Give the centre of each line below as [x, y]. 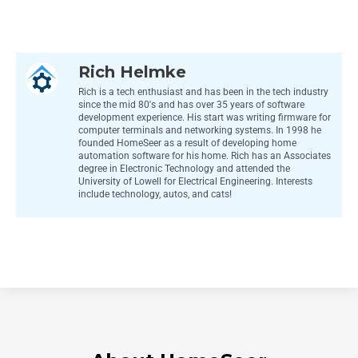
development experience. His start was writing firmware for [205, 117]
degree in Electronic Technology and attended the [184, 168]
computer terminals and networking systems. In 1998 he [200, 130]
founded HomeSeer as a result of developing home [187, 143]
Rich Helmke [132, 72]
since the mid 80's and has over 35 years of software [191, 104]
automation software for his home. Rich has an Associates [205, 155]
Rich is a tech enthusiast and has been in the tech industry [203, 91]
